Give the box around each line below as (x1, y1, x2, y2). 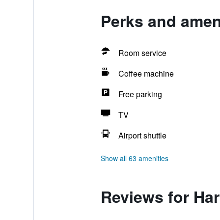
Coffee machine (118, 68, 174, 79)
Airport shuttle (118, 130, 166, 141)
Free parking (118, 88, 162, 100)
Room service (118, 47, 166, 58)
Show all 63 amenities (100, 153, 168, 163)
